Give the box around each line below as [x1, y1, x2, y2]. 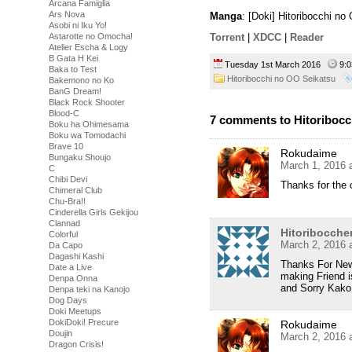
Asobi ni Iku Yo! [49, 20, 107, 30]
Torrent [210, 31, 244, 44]
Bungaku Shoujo [49, 152, 111, 162]
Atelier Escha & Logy [49, 42, 128, 52]
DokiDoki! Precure [49, 317, 119, 327]
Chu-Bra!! [49, 196, 86, 206]
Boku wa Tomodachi [49, 130, 126, 140]
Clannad [49, 218, 80, 228]
